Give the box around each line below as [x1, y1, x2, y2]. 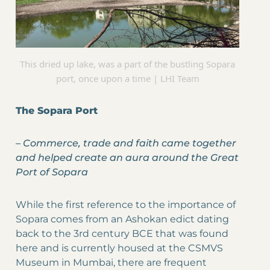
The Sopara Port [16, 105, 98, 117]
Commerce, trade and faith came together [23, 137, 236, 149]
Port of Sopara [16, 166, 88, 178]
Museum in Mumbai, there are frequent [16, 257, 207, 269]
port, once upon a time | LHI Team [55, 72, 199, 85]
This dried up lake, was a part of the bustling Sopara [20, 58, 236, 71]
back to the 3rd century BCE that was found [16, 228, 228, 240]
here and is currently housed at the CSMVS [16, 242, 223, 254]
